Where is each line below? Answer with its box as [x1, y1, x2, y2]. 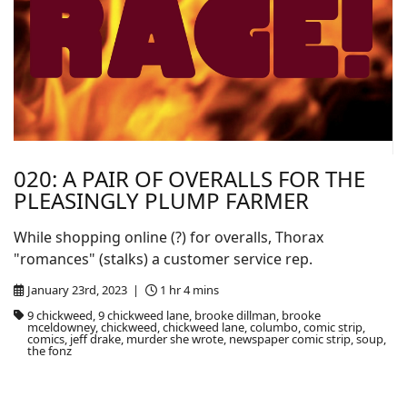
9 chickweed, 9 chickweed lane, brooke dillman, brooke [26, 307, 321, 323]
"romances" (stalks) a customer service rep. [14, 249, 313, 269]
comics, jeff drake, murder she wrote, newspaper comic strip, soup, [26, 331, 386, 347]
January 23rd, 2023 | [26, 282, 142, 298]
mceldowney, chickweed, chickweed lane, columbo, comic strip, [26, 319, 365, 335]
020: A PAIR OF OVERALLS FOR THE [14, 164, 365, 194]
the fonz [26, 342, 72, 359]
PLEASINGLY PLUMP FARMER [14, 185, 309, 215]
